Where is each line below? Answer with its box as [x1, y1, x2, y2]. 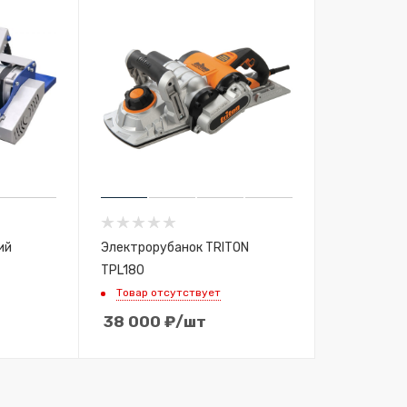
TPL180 [100, 262, 144, 277]
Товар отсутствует [115, 285, 221, 299]
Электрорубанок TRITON [100, 239, 249, 254]
